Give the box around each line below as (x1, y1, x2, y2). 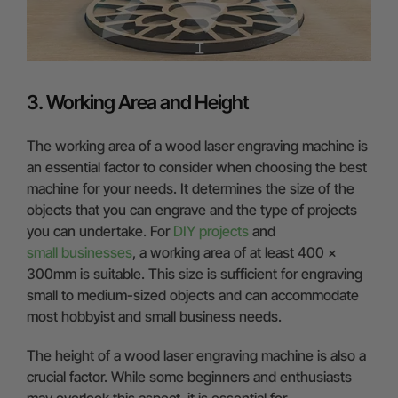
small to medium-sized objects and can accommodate (27, 286, 359, 305)
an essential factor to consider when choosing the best (27, 158, 367, 177)
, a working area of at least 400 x (132, 243, 337, 262)
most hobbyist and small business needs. (27, 307, 282, 326)
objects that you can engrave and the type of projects (27, 201, 357, 219)
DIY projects (173, 222, 249, 241)
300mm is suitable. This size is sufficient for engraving (27, 265, 362, 283)
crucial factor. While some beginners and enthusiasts (27, 368, 352, 386)
